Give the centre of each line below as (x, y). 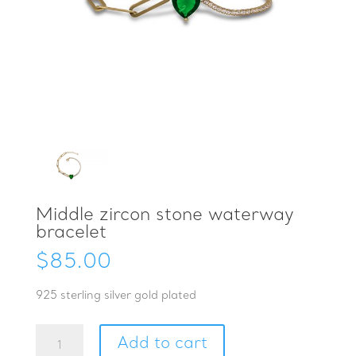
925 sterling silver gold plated (116, 296)
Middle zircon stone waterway (164, 215)
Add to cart (162, 344)
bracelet (71, 233)
